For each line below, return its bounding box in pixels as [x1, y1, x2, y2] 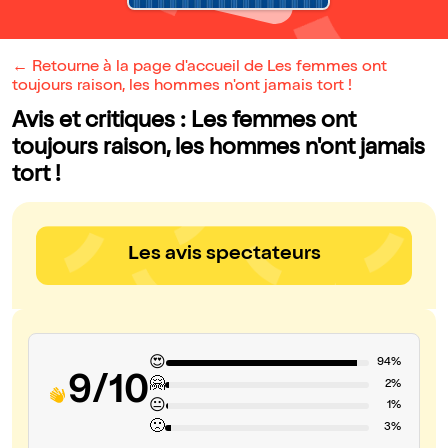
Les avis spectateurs [127, 245, 321, 266]
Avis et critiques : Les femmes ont [12, 111, 356, 135]
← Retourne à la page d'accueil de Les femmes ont [12, 60, 387, 77]
